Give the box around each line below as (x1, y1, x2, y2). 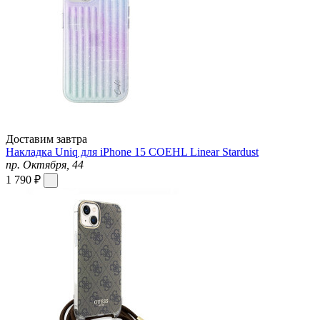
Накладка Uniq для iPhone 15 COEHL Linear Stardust (6, 145, 259, 158)
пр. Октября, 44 (6, 158, 84, 171)
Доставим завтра (6, 132, 87, 145)
